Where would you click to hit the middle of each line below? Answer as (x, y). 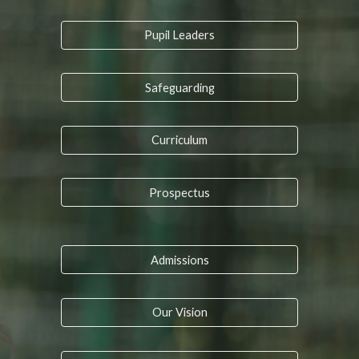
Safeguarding (179, 87)
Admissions (179, 260)
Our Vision (179, 313)
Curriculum (179, 140)
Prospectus (179, 192)
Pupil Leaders (179, 35)
